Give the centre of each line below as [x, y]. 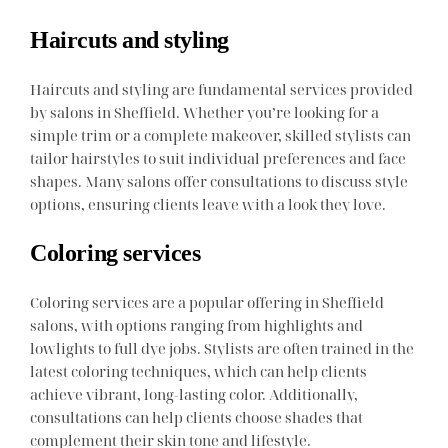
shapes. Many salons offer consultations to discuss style [219, 180]
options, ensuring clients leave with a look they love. [208, 203]
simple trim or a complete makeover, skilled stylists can [221, 134]
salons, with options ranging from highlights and [197, 324]
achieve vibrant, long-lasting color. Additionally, [194, 393]
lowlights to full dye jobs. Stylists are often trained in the [222, 347]
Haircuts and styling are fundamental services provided [222, 88]
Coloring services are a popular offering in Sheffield [207, 301]
